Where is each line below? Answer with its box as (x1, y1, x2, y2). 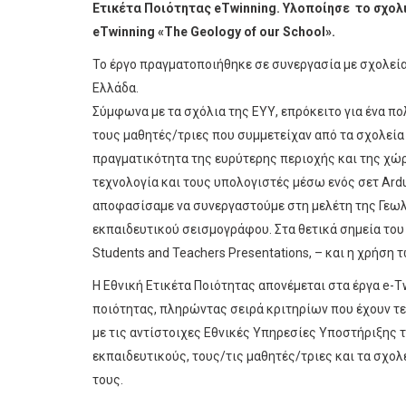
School (283, 24, 325, 39)
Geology (190, 24, 241, 39)
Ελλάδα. (92, 80, 139, 95)
